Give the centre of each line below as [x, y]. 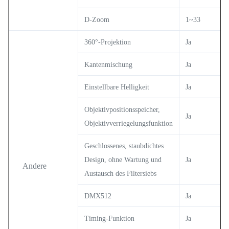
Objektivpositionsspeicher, [122, 109]
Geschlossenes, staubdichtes [124, 146]
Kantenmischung [108, 64]
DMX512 [98, 196]
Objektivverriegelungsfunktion [129, 123]
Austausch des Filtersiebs [120, 173]
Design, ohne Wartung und [123, 159]
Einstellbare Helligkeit [117, 87]
